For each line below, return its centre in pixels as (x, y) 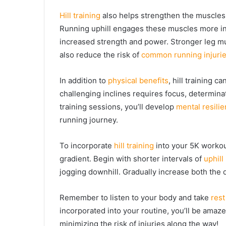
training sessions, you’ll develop (118, 107)
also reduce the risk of (100, 55)
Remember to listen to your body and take (135, 198)
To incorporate (87, 146)
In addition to (84, 81)
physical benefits (138, 81)
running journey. (89, 120)
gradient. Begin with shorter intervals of (132, 159)
